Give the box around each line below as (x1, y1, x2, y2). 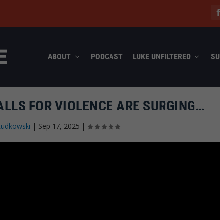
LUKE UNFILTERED (132, 52, 191, 61)
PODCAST (90, 52, 123, 61)
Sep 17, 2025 (38, 121, 80, 131)
